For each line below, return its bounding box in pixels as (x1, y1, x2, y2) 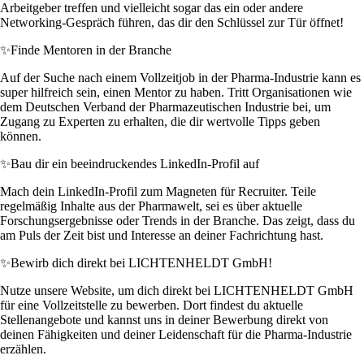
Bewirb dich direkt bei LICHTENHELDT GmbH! (11, 256, 272, 271)
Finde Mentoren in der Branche (11, 43, 171, 58)
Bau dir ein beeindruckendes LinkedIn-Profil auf (11, 157, 259, 171)
